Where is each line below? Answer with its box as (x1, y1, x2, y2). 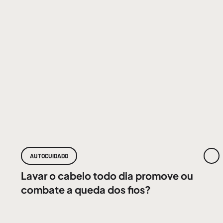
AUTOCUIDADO (30, 152, 68, 159)
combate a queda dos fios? (21, 183, 151, 196)
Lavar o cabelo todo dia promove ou (21, 169, 193, 182)
